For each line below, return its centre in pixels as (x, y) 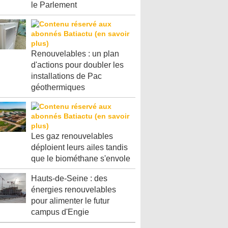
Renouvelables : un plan (75, 53)
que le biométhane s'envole (81, 158)
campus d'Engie (60, 212)
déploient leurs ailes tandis (79, 147)
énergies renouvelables (74, 189)
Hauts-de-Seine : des (69, 178)
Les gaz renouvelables (72, 136)
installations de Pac (66, 76)
